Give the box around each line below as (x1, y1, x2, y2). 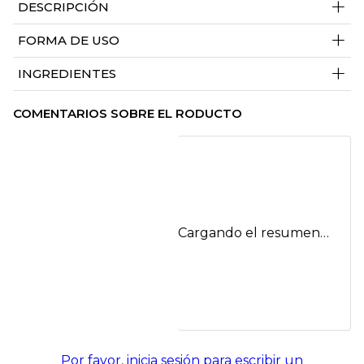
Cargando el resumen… (178, 224, 329, 240)
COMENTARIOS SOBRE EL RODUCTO (13, 106, 242, 122)
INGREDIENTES (18, 66, 116, 82)
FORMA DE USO (18, 32, 119, 49)
